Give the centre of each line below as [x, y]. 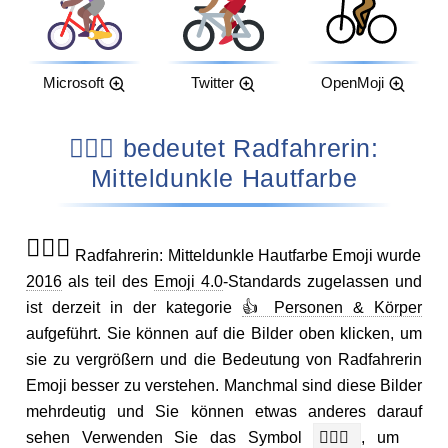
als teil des [108, 281]
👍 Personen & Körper [332, 307]
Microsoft [73, 83]
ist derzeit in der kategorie [134, 307]
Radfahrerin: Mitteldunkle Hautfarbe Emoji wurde [246, 255]
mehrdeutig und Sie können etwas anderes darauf [224, 411]
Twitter [213, 83]
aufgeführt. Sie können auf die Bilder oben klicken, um [224, 333]
